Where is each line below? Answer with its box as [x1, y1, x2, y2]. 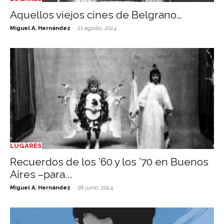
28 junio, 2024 [77, 184, 113, 191]
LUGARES [10, 141, 42, 149]
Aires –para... [10, 167, 72, 180]
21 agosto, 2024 [77, 25, 116, 32]
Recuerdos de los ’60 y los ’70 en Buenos [10, 155, 208, 168]
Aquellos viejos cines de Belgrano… [10, 8, 181, 21]
